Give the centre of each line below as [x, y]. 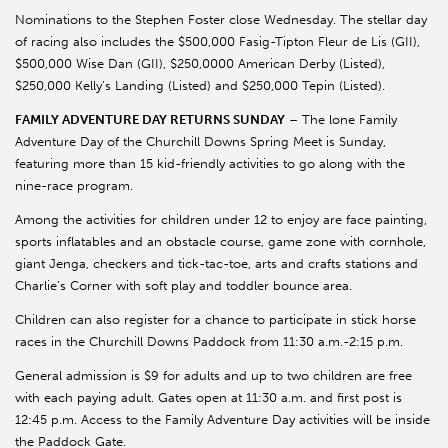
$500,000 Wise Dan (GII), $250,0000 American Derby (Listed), [200, 64]
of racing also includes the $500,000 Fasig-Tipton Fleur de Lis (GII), [217, 42]
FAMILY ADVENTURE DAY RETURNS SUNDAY [150, 120]
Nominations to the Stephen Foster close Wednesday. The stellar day [221, 20]
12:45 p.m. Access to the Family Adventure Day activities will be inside [222, 420]
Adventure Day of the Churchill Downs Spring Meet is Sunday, [200, 142]
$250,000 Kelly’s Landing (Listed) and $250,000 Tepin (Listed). [200, 86]
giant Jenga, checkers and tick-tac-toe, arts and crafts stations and [216, 264]
